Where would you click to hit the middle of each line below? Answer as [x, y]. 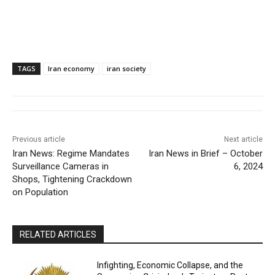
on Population [41, 192]
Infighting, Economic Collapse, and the [170, 265]
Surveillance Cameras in [60, 167]
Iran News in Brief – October [205, 154]
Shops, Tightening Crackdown [72, 180]
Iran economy [71, 69]
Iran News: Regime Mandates [71, 154]
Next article [243, 140]
